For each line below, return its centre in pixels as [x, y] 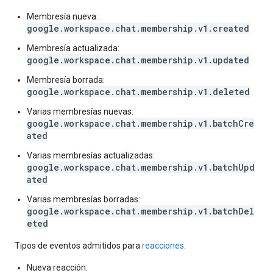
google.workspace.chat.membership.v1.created [138, 28]
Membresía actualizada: [73, 48]
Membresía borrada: [66, 80]
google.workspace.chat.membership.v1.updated [138, 60]
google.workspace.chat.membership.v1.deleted [138, 92]
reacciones [163, 246]
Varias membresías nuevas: [80, 112]
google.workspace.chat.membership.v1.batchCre [140, 123]
